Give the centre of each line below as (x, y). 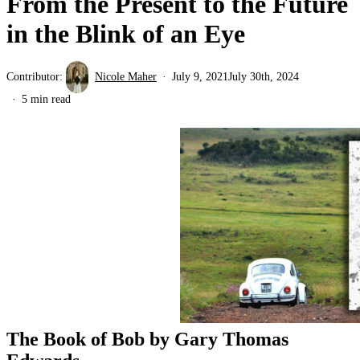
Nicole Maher (126, 76)
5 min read (46, 99)
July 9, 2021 (200, 76)
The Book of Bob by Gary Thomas (147, 339)
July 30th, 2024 (264, 76)
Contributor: (36, 76)
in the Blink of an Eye (126, 33)
